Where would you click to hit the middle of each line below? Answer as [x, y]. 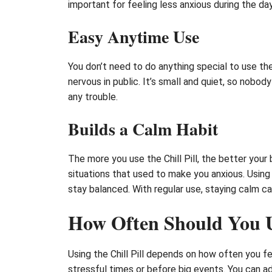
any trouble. [93, 97]
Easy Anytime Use [134, 36]
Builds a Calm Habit [143, 129]
